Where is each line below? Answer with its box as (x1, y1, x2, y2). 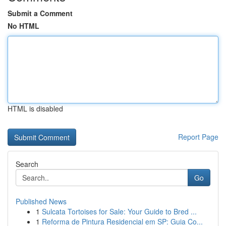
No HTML (8, 21, 39, 31)
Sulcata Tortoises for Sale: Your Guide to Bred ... (42, 206, 197, 216)
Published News (16, 196, 67, 206)
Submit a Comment (8, 8, 73, 18)
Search (16, 159, 38, 169)
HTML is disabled (8, 103, 63, 114)
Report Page (178, 132, 218, 142)
